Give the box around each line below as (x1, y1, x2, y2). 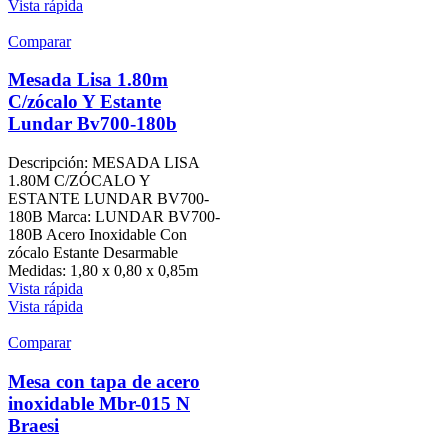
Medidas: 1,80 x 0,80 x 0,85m (8, 261, 198, 279)
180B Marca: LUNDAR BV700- (8, 207, 220, 225)
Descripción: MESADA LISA (8, 153, 199, 171)
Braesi (8, 414, 59, 436)
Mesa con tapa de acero (8, 370, 200, 392)
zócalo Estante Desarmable (8, 243, 178, 261)
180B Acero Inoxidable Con (8, 225, 187, 243)
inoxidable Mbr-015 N (8, 392, 190, 414)
